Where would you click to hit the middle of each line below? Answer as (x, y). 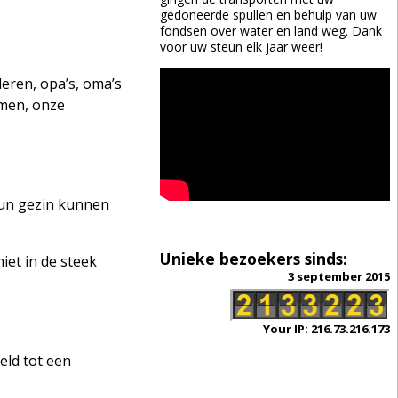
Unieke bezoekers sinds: (253, 258)
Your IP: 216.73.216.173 (326, 329)
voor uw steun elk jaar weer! (241, 46)
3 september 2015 (338, 277)
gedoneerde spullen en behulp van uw (268, 14)
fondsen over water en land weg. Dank (271, 30)
